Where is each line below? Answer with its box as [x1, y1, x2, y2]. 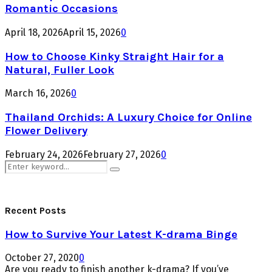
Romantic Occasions [5, 2, 118, 16]
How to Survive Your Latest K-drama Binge [5, 227, 237, 241]
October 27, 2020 [5, 252, 79, 264]
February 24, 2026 [5, 148, 83, 160]
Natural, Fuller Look [5, 63, 114, 76]
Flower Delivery [5, 124, 87, 138]
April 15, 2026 [63, 27, 121, 38]
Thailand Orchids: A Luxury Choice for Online [5, 110, 252, 124]
